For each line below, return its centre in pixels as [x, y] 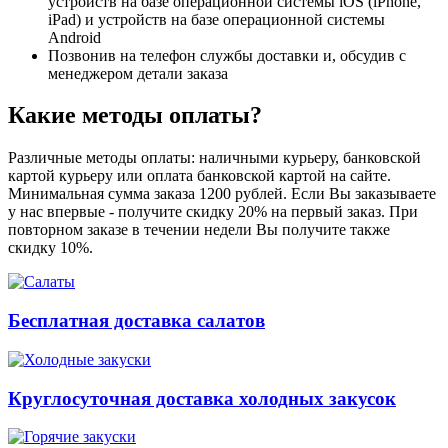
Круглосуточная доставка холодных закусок [202, 398]
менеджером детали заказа [138, 73]
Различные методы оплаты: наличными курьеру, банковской [214, 158]
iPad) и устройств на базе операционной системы [216, 19]
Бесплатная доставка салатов [136, 321]
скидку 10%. [50, 248]
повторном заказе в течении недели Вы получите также [199, 230]
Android [74, 37]
